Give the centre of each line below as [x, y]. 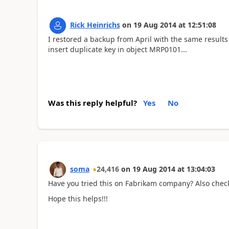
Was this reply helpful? [92, 102]
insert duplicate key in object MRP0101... [117, 49]
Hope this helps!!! [78, 199]
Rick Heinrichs [95, 25]
